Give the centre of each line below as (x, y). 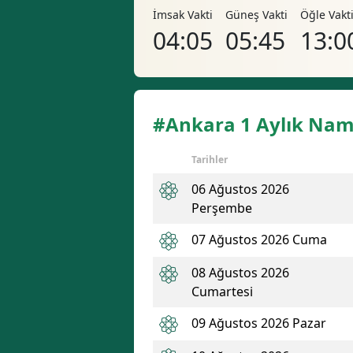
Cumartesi (222, 292)
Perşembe (222, 208)
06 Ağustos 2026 (240, 189)
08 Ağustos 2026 (240, 273)
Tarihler (210, 160)
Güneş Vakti (256, 15)
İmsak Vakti (183, 15)
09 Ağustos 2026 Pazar (259, 323)
